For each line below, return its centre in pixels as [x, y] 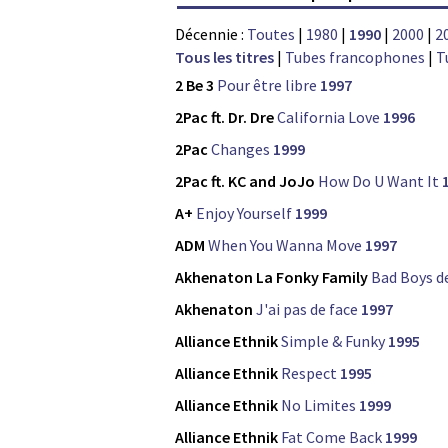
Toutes [271, 34]
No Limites [318, 405]
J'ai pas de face [307, 309]
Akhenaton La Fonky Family [271, 277]
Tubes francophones [355, 57]
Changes [240, 149]
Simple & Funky [333, 341]
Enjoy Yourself [244, 213]
